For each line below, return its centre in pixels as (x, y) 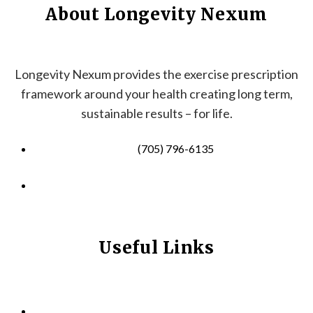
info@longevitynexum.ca (176, 185)
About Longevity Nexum (156, 15)
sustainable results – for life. (156, 114)
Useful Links (156, 248)
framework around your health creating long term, (156, 94)
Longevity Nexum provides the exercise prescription (156, 74)
